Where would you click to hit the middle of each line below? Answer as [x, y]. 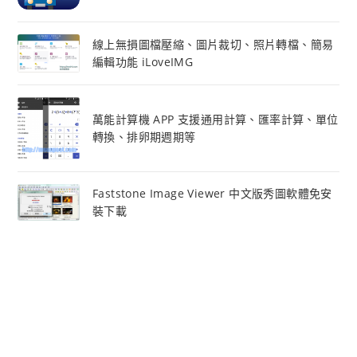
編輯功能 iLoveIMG [143, 62]
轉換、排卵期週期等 [144, 137]
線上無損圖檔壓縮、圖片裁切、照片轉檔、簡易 [213, 45]
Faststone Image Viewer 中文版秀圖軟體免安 [212, 193]
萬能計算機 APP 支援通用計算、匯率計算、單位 [215, 120]
